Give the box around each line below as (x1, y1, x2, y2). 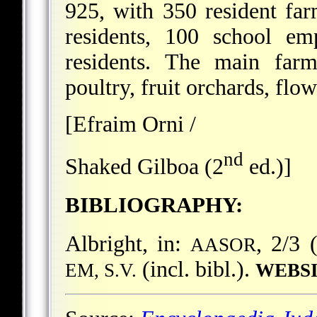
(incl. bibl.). (137, 256, 255, 282)
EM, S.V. (65, 259, 137, 281)
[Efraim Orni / (65, 111, 196, 137)
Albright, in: (65, 231, 191, 256)
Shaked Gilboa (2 (65, 154, 224, 179)
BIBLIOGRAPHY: (65, 192, 243, 218)
